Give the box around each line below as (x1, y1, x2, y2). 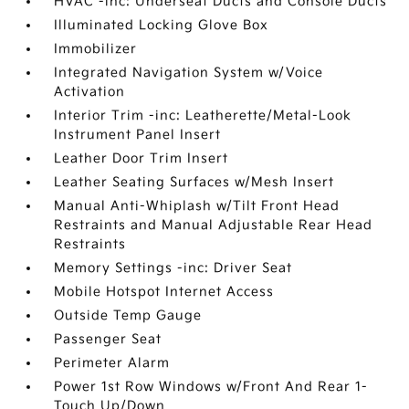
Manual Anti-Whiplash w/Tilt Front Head (54, 198, 341, 215)
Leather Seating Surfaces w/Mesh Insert (54, 174, 335, 191)
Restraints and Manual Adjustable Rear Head (54, 217, 373, 234)
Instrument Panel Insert (54, 127, 222, 143)
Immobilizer (54, 41, 138, 58)
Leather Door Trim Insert (54, 151, 229, 167)
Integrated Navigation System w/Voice (54, 65, 324, 81)
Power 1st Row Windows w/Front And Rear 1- (54, 379, 369, 395)
